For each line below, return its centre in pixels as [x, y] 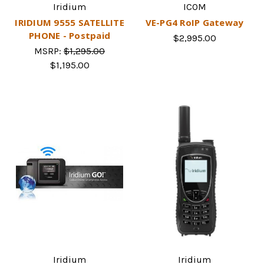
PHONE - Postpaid [70, 36]
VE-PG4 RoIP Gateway [194, 23]
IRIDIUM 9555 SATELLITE [70, 23]
